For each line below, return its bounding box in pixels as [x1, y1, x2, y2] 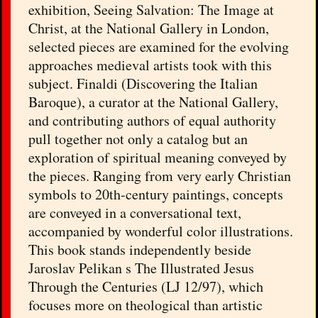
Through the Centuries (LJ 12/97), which [28, 277, 264, 297]
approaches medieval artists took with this [28, 55, 273, 75]
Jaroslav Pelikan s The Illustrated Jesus [28, 258, 255, 278]
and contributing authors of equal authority [28, 111, 277, 131]
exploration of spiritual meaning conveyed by [28, 148, 287, 168]
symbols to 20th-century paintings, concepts [28, 185, 284, 204]
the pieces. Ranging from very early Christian [28, 166, 292, 186]
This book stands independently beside [28, 240, 252, 260]
